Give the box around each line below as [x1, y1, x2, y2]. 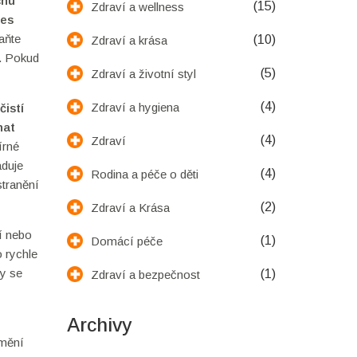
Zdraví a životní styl [90, 66, 196, 80]
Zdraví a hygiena [90, 100, 179, 114]
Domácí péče [90, 233, 163, 248]
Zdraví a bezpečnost [90, 267, 200, 281]
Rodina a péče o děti [90, 167, 198, 181]
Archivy [66, 314, 131, 335]
